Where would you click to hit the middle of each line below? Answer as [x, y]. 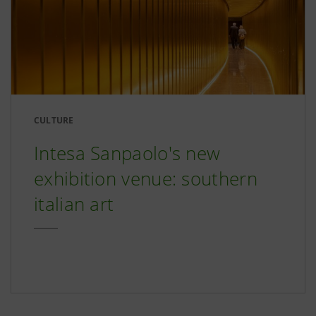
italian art [74, 203]
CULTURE [54, 120]
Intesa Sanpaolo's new [127, 153]
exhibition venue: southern [146, 178]
